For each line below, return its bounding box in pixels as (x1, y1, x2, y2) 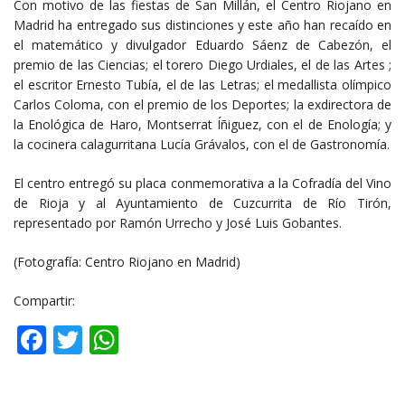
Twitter (82, 320, 179, 360)
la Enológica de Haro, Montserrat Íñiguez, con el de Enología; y (14, 116, 391, 134)
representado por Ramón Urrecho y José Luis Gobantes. (14, 214, 342, 232)
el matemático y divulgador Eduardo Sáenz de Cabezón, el (14, 36, 391, 54)
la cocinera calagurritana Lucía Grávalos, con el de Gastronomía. (14, 136, 390, 154)
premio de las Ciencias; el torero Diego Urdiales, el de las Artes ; (14, 56, 391, 74)
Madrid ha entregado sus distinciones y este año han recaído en (14, 16, 391, 34)
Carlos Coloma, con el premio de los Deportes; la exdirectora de (14, 96, 391, 114)
